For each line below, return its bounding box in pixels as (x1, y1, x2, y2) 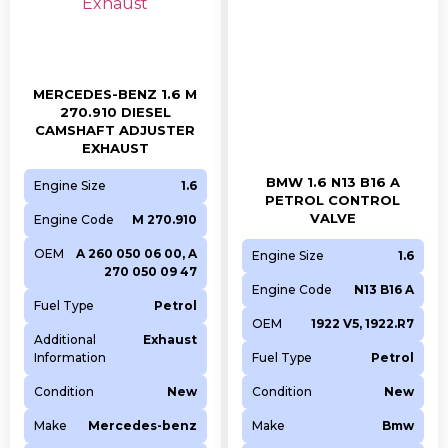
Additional (34, 332, 96, 348)
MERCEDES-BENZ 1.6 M (33, 86, 198, 103)
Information (34, 350, 106, 366)
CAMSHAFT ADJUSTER (35, 122, 196, 139)
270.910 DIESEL (59, 104, 171, 121)
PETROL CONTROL (265, 192, 401, 209)
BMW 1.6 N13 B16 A (265, 174, 400, 191)
